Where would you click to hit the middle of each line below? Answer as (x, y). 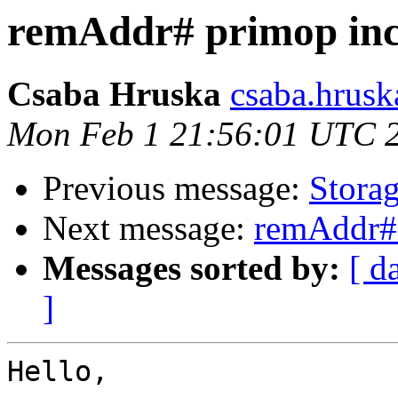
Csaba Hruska (114, 94)
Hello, (58, 372)
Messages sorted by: (191, 268)
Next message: (148, 228)
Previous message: (176, 188)
